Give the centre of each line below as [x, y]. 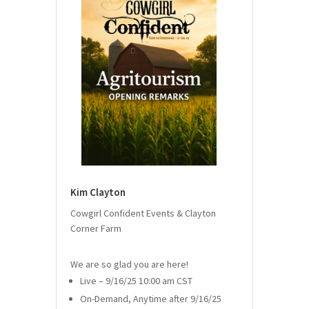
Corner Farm [96, 229]
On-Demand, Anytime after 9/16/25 [150, 299]
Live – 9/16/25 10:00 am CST [136, 281]
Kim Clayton [98, 192]
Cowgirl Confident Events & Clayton [143, 213]
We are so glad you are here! [129, 265]
